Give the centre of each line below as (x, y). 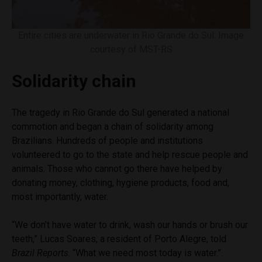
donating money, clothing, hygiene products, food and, (120, 182)
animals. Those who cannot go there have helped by (117, 168)
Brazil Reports (40, 253)
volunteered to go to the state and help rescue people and (130, 154)
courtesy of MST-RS (131, 49)
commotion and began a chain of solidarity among (113, 126)
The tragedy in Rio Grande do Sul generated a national (120, 112)
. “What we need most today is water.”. (147, 253)
